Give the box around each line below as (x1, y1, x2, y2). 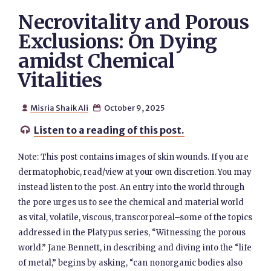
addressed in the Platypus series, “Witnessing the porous (18, 227, 246, 238)
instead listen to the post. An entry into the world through (18, 182, 245, 192)
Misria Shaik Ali (30, 103, 88, 113)
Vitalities (18, 68, 102, 93)
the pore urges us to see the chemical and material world (18, 197, 244, 207)
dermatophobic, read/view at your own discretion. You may (18, 167, 252, 177)
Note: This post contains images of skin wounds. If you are (18, 152, 249, 162)
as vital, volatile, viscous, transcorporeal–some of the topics (18, 212, 253, 223)
